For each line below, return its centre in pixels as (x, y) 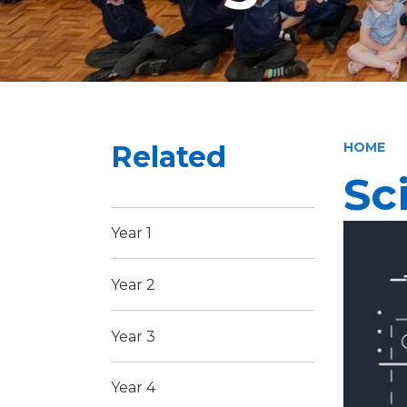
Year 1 (131, 233)
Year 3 (133, 336)
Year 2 (133, 284)
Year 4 (133, 388)
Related (169, 156)
